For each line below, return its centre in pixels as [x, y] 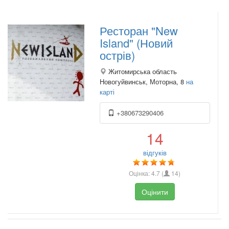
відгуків [155, 152]
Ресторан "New [139, 30]
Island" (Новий [136, 42]
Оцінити [155, 191]
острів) [117, 55]
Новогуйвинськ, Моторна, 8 [143, 81]
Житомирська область [142, 71]
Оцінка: [140, 173]
